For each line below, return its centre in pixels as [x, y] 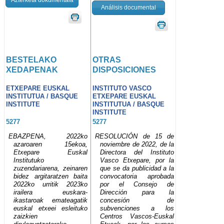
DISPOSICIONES [124, 69]
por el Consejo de [137, 184]
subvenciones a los [137, 208]
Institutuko [29, 160]
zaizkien [25, 216]
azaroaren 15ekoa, [51, 144]
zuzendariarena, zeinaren [51, 168]
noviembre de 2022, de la [137, 144]
